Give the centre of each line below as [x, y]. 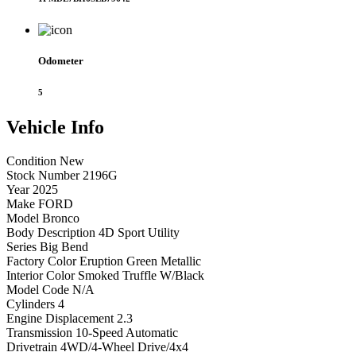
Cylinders [31, 304]
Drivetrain [32, 346]
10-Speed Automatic [127, 332]
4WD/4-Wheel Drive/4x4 [124, 346]
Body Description [51, 232]
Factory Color [41, 261]
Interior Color [41, 275]
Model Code [38, 289]
